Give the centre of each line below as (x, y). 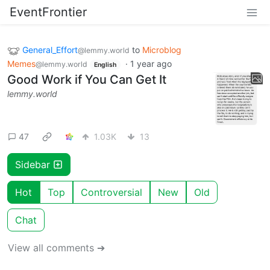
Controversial (111, 192)
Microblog (162, 50)
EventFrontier (48, 12)
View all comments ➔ (56, 247)
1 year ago (151, 63)
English (105, 64)
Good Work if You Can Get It (87, 80)
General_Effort (50, 50)
